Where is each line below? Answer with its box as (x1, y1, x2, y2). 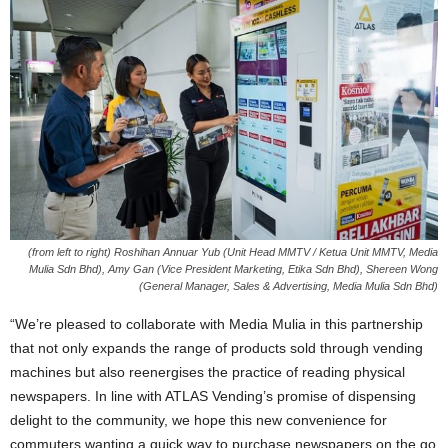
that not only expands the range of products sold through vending (10, 340, 423, 357)
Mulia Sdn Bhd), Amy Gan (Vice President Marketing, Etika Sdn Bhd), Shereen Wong (29, 263, 438, 276)
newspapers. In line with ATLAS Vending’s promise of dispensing (10, 388, 416, 405)
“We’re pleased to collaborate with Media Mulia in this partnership (10, 316, 423, 333)
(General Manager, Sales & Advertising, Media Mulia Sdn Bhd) (139, 280, 438, 293)
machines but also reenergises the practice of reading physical (10, 364, 405, 381)
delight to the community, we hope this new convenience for (10, 412, 387, 429)
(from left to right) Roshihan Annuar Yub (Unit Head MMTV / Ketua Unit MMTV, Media (28, 246, 438, 259)
